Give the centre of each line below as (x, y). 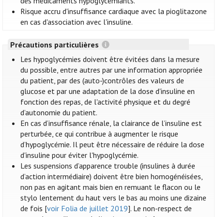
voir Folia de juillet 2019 (88, 209)
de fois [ (34, 209)
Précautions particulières (55, 44)
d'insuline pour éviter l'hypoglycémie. (80, 155)
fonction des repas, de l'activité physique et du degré (106, 102)
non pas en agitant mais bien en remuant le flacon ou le (111, 187)
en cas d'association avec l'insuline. (77, 22)
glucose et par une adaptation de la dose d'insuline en (108, 91)
